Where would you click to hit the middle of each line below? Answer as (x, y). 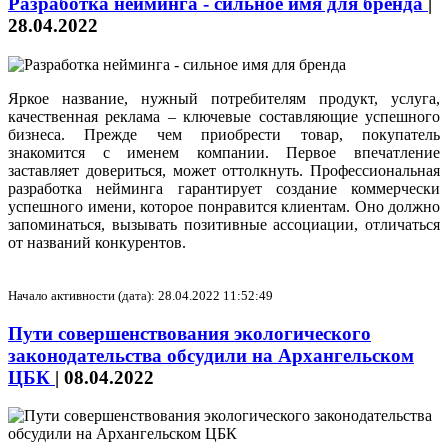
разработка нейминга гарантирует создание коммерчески (224, 189)
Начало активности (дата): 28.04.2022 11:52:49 (140, 296)
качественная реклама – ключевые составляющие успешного (224, 117)
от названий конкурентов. (97, 243)
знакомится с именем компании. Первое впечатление (224, 153)
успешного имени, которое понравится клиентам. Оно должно (224, 207)
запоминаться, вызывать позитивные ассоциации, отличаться (224, 225)
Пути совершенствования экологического (189, 333)
